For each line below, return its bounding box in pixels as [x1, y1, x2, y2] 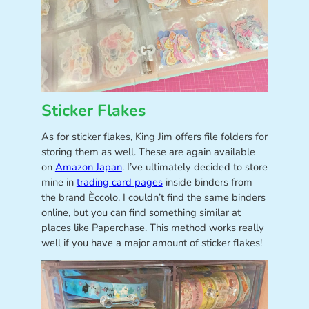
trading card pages [76, 175, 163, 190]
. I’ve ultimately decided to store [121, 160, 268, 175]
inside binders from [162, 175, 252, 190]
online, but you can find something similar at [41, 206, 241, 220]
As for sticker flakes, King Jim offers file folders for [41, 130, 268, 144]
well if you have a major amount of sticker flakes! [41, 236, 262, 250]
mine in [41, 175, 77, 190]
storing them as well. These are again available [41, 145, 255, 159]
